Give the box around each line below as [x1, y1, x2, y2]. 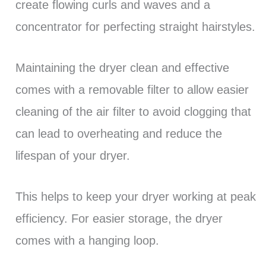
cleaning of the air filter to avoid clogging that [15, 105, 251, 119]
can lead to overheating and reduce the [15, 127, 222, 141]
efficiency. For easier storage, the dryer [15, 212, 223, 226]
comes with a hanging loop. [15, 234, 159, 248]
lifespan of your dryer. [15, 149, 130, 163]
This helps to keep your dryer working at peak [15, 190, 256, 204]
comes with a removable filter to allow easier [15, 83, 249, 97]
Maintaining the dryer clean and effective [15, 61, 229, 75]
